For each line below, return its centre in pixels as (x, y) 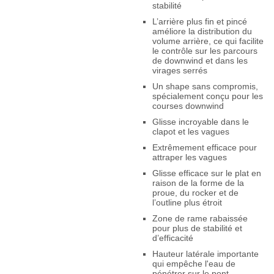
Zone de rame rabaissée (200, 218)
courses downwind (188, 106)
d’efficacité (172, 238)
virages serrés (180, 70)
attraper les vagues (189, 157)
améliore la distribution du (202, 31)
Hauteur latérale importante (205, 254)
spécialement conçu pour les (207, 96)
